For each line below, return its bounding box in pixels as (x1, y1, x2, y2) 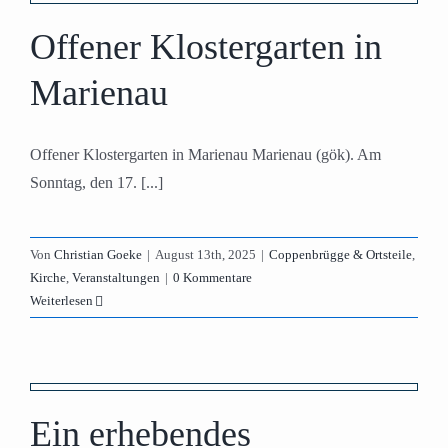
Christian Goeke (54, 247, 142, 262)
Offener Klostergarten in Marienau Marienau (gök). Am (30, 146, 381, 163)
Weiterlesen (30, 293, 93, 308)
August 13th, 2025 (155, 247, 256, 262)
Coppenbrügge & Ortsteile (269, 247, 412, 262)
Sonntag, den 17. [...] (30, 174, 163, 191)
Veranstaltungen (72, 270, 160, 285)
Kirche (30, 270, 66, 285)
